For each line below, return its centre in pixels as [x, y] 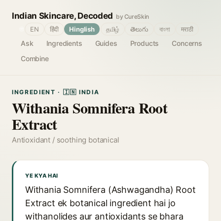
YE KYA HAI [42, 176]
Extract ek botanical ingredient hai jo [100, 203]
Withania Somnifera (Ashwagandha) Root [110, 190]
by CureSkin [132, 17]
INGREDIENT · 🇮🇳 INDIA [56, 92]
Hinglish [82, 29]
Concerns [187, 43]
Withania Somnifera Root [90, 108]
